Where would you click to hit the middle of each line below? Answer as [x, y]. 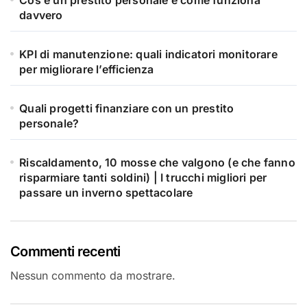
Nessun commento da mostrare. [93, 275]
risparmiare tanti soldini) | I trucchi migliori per [143, 177]
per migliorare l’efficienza [87, 69]
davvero [41, 15]
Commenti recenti [65, 251]
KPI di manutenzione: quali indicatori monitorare [148, 54]
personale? [51, 123]
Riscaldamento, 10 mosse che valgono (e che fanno [157, 162]
